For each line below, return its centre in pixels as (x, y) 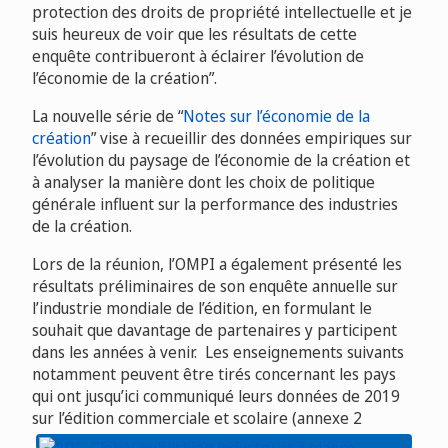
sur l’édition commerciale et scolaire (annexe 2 (197, 418)
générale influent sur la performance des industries (215, 204)
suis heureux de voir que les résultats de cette (194, 34)
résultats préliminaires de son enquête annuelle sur (215, 286)
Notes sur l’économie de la (276, 116)
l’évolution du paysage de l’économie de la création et (221, 160)
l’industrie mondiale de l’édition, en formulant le (202, 308)
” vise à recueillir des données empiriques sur (251, 138)
